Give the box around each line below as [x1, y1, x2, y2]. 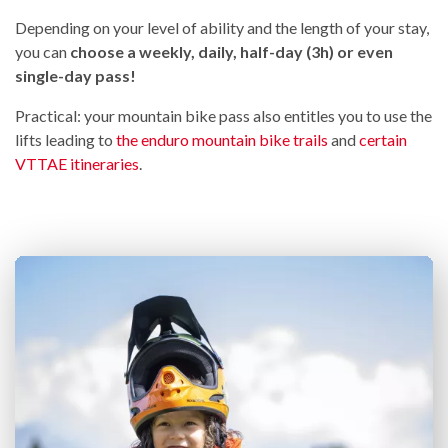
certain [359, 129, 407, 149]
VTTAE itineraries [15, 153, 139, 173]
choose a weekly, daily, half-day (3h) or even [70, 41, 393, 61]
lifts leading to [15, 129, 116, 149]
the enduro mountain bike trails [116, 129, 328, 149]
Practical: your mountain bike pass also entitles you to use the [15, 105, 432, 125]
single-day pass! [15, 65, 136, 85]
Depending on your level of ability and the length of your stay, [15, 17, 429, 37]
